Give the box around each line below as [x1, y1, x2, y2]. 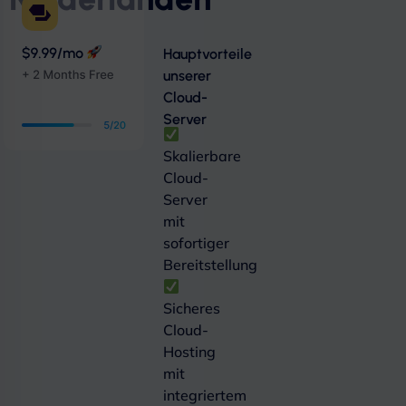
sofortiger [163, 234, 229, 252]
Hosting [163, 343, 216, 361]
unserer [163, 67, 211, 84]
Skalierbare [163, 147, 241, 165]
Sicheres [163, 299, 220, 317]
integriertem [163, 386, 246, 404]
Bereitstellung [163, 256, 257, 274]
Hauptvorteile [163, 45, 252, 63]
